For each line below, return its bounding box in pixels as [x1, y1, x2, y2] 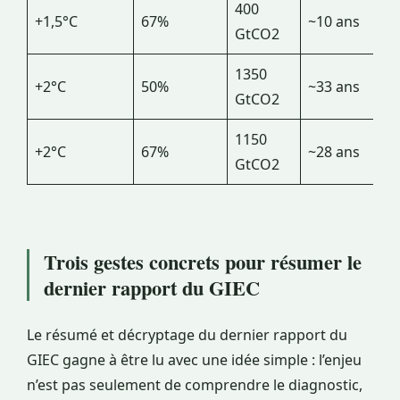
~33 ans [308, 77, 360, 97]
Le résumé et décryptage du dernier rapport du [27, 325, 347, 346]
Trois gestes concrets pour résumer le [44, 247, 362, 278]
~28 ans [308, 142, 360, 162]
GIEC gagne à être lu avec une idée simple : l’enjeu [27, 350, 362, 371]
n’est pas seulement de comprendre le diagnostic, [27, 375, 362, 396]
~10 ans [308, 12, 360, 32]
